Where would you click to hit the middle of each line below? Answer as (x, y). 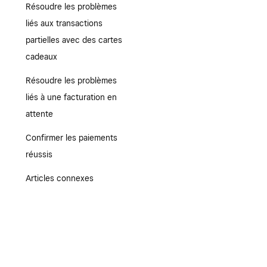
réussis (39, 154)
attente (39, 114)
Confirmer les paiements (71, 138)
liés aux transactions (64, 23)
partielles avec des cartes (74, 40)
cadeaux (41, 57)
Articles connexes (59, 178)
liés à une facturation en (71, 97)
